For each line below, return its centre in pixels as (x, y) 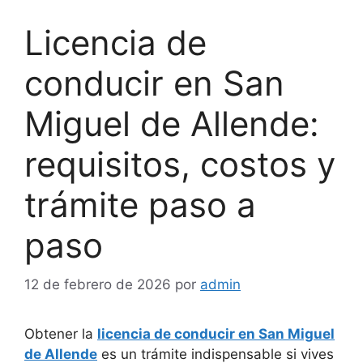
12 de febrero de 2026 (98, 285)
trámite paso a (140, 204)
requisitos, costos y (180, 164)
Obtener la (61, 334)
